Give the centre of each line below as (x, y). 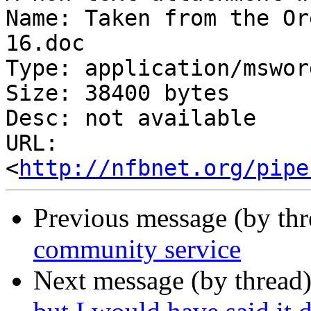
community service (137, 249)
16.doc (45, 43)
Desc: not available (131, 118)
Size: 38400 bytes (118, 93)
